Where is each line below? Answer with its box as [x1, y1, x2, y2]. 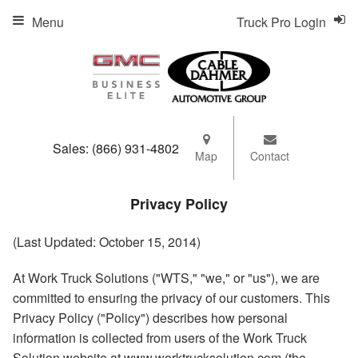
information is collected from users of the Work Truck [13, 328, 307, 348]
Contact [250, 148, 289, 164]
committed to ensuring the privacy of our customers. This [13, 288, 330, 308]
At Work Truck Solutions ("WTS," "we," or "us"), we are [13, 268, 320, 288]
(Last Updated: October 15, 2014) [13, 233, 201, 252]
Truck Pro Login [237, 13, 326, 31]
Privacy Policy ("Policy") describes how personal [13, 308, 288, 328]
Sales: [53, 138, 92, 157]
